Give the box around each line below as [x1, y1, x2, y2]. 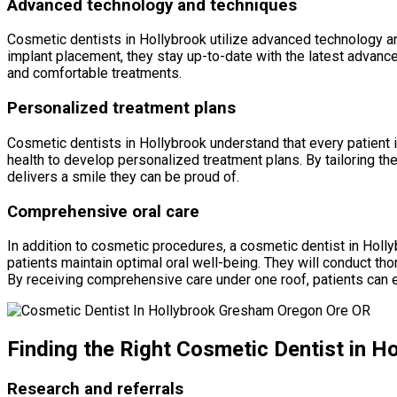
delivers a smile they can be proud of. [7, 167, 239, 185]
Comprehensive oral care [7, 201, 199, 222]
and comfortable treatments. [7, 65, 182, 82]
